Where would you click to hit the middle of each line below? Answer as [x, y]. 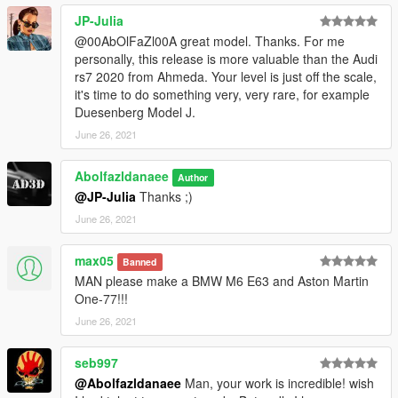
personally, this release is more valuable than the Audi [226, 58]
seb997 [96, 362]
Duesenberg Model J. [135, 111]
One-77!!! [101, 298]
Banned [140, 261]
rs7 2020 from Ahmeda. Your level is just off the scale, [226, 76]
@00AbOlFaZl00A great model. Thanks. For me [210, 40]
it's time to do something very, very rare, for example [222, 94]
